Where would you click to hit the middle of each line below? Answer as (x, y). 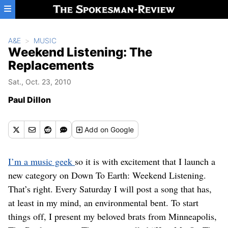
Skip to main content (44, 9)
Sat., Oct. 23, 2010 (40, 82)
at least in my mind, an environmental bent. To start (103, 203)
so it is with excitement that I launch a (145, 161)
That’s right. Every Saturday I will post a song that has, (110, 189)
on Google (117, 130)
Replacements (51, 65)
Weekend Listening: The (80, 52)
